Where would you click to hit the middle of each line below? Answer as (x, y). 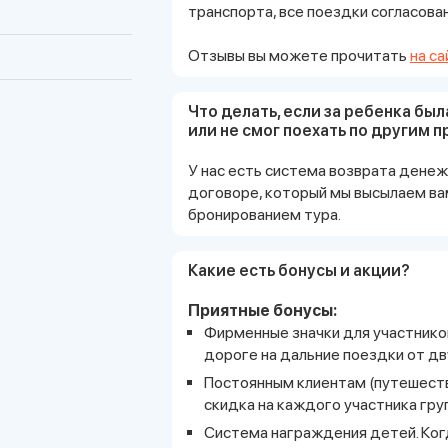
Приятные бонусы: (262, 310)
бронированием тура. (264, 214)
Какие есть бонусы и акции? (299, 270)
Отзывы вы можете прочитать (299, 55)
